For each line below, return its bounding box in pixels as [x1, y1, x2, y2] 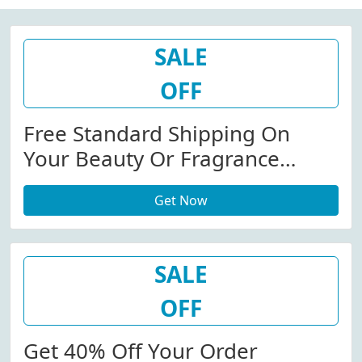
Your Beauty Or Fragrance [23, 144, 280, 173]
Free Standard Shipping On [23, 119, 290, 148]
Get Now [154, 192, 208, 209]
